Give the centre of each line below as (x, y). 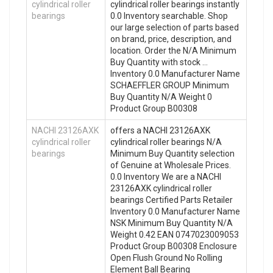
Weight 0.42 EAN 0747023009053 (175, 234)
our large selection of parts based (175, 27)
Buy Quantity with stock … (159, 62)
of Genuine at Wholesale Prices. (171, 165)
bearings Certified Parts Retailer (172, 200)
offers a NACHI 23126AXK (160, 130)
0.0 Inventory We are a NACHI (166, 176)
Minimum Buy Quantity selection (172, 153)
